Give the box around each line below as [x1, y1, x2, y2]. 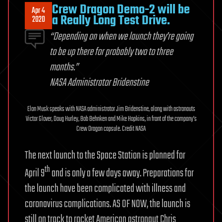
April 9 [25, 165, 45, 182]
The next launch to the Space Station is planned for [25, 147, 185, 164]
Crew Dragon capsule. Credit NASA [76, 123, 146, 135]
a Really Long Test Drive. [52, 11, 170, 31]
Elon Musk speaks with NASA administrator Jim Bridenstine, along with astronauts [27, 103, 195, 115]
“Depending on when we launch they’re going [50, 28, 193, 45]
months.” [50, 58, 78, 76]
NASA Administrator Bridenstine [50, 74, 149, 91]
